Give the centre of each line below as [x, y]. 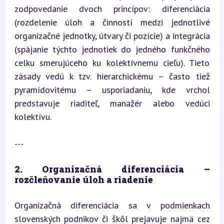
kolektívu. [33, 116]
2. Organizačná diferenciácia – [112, 169]
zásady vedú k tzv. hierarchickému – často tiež [112, 76]
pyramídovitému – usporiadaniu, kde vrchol [112, 89]
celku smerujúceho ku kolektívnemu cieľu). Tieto [112, 62]
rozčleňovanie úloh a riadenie [83, 179]
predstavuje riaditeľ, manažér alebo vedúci [112, 103]
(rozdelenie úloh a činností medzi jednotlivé [112, 22]
